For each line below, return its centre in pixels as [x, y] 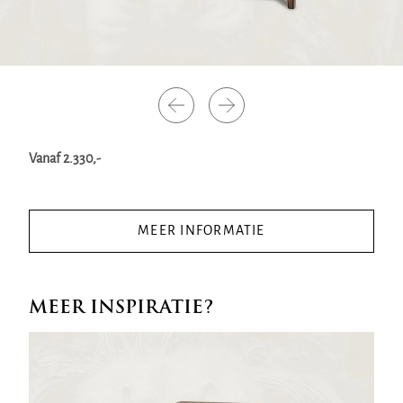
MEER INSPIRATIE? [121, 306]
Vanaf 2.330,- [65, 159]
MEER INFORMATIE [201, 231]
